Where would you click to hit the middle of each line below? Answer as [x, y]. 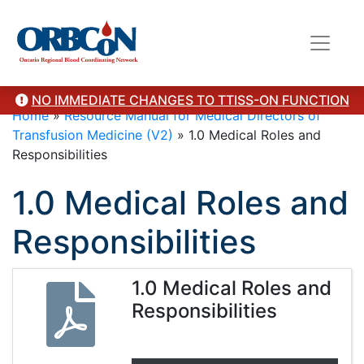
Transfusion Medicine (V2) [93, 135]
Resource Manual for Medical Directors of [193, 115]
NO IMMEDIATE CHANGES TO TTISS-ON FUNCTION [190, 100]
